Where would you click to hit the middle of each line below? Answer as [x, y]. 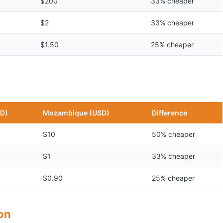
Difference [169, 113]
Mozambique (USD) [76, 113]
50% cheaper [173, 134]
